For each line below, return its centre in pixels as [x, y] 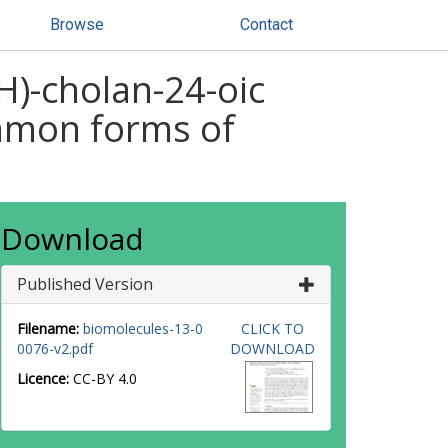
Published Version [85, 284]
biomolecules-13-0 [143, 328]
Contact [266, 24]
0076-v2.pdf [55, 348]
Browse [77, 24]
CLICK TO [272, 328]
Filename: [48, 328]
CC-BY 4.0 [105, 378]
